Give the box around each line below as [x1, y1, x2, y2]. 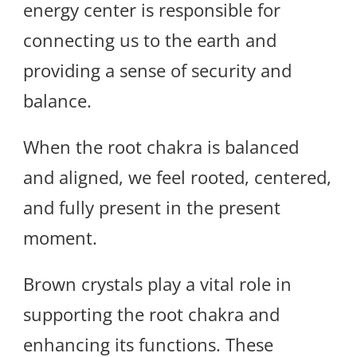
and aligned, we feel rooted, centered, [23, 164, 331, 189]
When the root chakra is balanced [23, 134, 299, 159]
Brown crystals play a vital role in [23, 271, 292, 296]
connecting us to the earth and [23, 27, 277, 52]
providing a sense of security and [23, 57, 292, 82]
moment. [23, 225, 97, 249]
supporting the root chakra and [23, 301, 280, 326]
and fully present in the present [23, 194, 280, 219]
